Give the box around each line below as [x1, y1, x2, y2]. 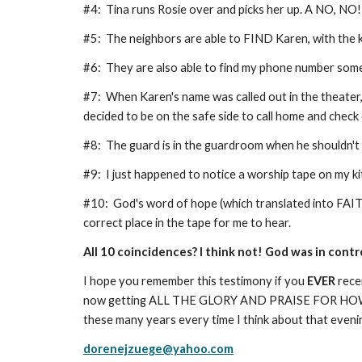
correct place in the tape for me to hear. [82, 216, 291, 229]
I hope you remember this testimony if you [82, 274, 307, 288]
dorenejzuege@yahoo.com [82, 342, 234, 356]
